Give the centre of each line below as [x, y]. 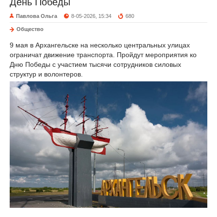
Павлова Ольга [37, 16]
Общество [30, 29]
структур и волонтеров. [46, 74]
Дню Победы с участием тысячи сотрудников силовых [95, 65]
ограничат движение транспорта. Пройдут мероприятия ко [103, 55]
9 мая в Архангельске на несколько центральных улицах [100, 45]
